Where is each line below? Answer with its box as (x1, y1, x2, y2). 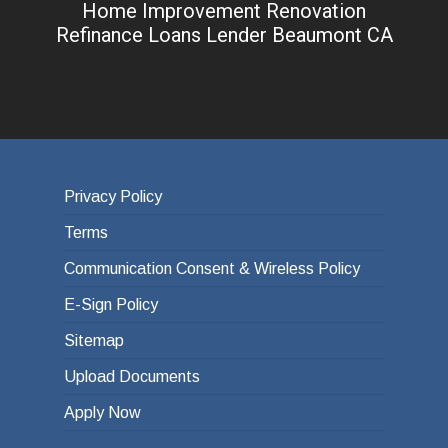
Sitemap (64, 332, 124, 350)
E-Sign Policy (64, 296, 158, 314)
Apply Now (64, 404, 141, 422)
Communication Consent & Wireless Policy (64, 260, 360, 278)
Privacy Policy (64, 188, 162, 206)
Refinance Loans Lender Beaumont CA (55, 22, 393, 47)
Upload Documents (64, 368, 200, 386)
